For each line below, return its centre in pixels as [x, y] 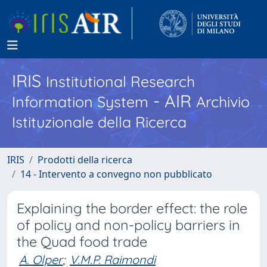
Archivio [223, 102]
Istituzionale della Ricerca [99, 122]
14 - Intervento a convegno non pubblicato [116, 174]
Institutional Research [120, 81]
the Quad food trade [82, 242]
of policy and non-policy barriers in [128, 225]
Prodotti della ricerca [85, 160]
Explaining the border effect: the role [132, 208]
